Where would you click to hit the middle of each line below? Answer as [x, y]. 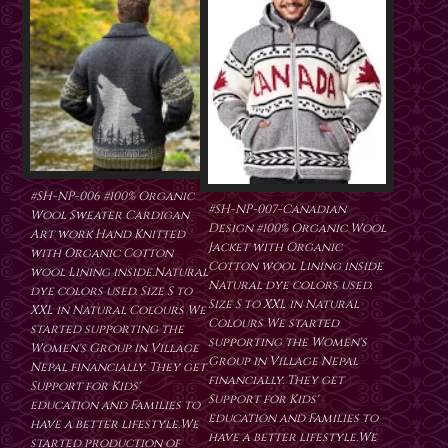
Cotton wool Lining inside [295, 266]
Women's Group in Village [114, 348]
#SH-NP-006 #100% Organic [112, 196]
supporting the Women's [287, 342]
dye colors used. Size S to [111, 291]
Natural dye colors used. [290, 285]
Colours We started [273, 323]
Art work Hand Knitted [107, 234]
